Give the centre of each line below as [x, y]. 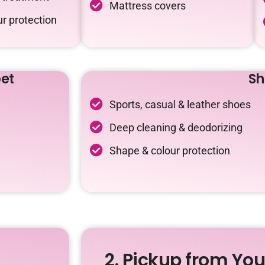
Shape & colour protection [169, 151]
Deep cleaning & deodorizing [176, 127]
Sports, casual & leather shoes [180, 104]
